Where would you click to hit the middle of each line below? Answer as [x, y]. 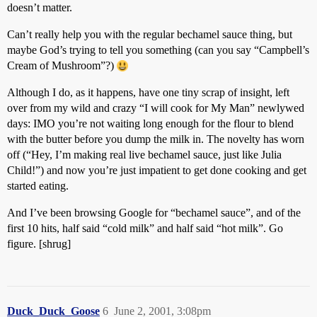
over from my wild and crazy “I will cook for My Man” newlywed [156, 108]
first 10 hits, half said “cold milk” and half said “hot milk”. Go [145, 228]
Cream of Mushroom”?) [62, 65]
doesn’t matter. [40, 7]
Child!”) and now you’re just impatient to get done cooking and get [157, 170]
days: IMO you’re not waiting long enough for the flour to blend [150, 123]
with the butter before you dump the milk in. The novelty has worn [156, 139]
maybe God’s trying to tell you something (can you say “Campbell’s [158, 50]
